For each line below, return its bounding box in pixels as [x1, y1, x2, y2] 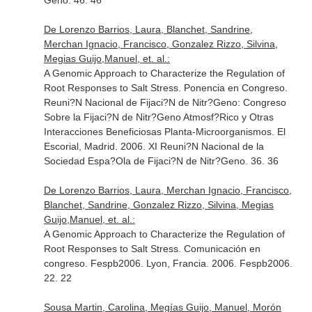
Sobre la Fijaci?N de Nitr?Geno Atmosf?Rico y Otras [43, 111, 274, 123]
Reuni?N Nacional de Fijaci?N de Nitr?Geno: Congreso [43, 97, 286, 108]
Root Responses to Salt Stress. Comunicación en [43, 243, 260, 254]
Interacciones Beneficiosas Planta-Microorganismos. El [43, 126, 286, 137]
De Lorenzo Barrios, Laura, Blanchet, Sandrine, [43, 24, 253, 35]
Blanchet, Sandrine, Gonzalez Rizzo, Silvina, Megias [43, 199, 274, 210]
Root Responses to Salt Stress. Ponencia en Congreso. [43, 82, 288, 93]
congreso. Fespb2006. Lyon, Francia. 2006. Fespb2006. [43, 258, 292, 269]
